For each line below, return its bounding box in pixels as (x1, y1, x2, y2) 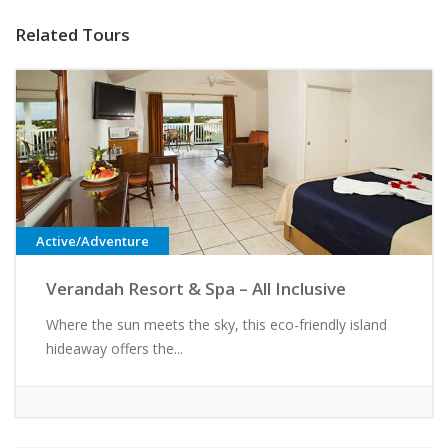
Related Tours (15, 22, 130, 46)
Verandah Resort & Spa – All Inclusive (46, 276, 346, 300)
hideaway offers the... (46, 338, 183, 358)
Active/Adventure (36, 231, 149, 250)
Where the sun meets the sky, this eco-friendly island (46, 314, 387, 334)
